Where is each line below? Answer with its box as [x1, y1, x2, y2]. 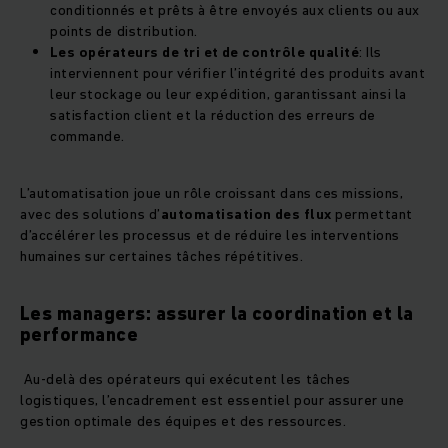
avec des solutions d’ [20, 204, 161, 225]
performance [20, 322, 143, 348]
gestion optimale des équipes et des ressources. [20, 411, 350, 432]
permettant [331, 204, 413, 225]
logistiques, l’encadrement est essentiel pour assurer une [20, 390, 405, 411]
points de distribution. [50, 21, 198, 42]
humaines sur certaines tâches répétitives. [20, 246, 308, 267]
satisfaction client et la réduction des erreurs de [50, 105, 376, 126]
